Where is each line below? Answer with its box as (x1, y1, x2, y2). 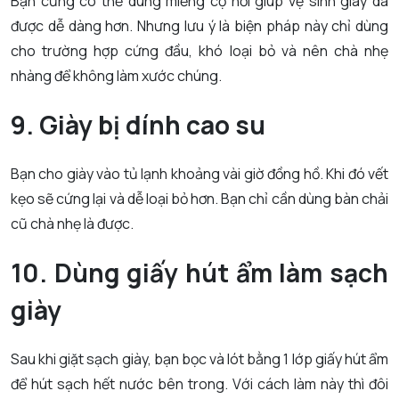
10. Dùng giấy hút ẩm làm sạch (11, 256, 388, 290)
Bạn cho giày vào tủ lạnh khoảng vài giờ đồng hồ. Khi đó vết (11, 164, 388, 184)
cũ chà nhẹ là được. (11, 214, 134, 234)
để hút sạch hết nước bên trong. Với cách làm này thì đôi (11, 374, 388, 395)
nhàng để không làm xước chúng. (11, 66, 222, 86)
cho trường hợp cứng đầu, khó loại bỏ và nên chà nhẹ (11, 41, 388, 61)
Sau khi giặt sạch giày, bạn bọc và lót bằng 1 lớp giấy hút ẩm (11, 349, 388, 370)
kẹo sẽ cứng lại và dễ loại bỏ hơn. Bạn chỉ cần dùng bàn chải (11, 189, 388, 209)
